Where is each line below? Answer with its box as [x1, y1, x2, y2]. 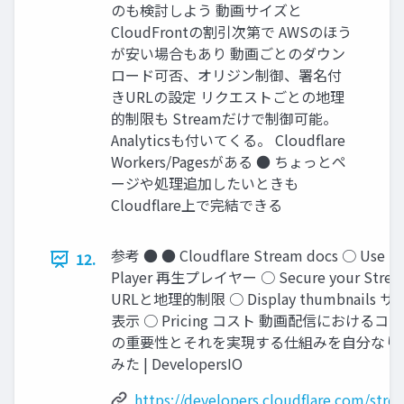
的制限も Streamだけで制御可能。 [111, 107, 337, 130]
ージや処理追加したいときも [111, 172, 298, 195]
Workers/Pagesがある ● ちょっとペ [111, 151, 346, 173]
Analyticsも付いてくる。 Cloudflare [111, 129, 345, 151]
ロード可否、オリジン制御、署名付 [111, 64, 342, 87]
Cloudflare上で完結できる [111, 194, 282, 216]
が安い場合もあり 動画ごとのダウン [111, 42, 345, 65]
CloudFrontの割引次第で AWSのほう [111, 21, 352, 43]
